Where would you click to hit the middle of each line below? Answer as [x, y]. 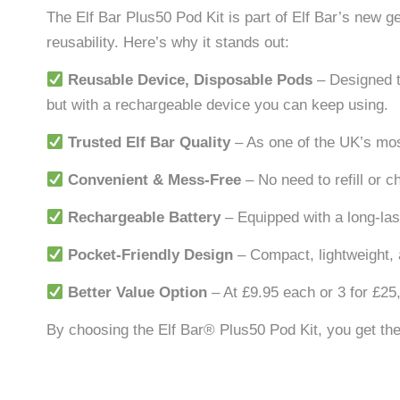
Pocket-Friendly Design [151, 255]
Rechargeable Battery [145, 218]
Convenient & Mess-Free [155, 180]
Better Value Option [138, 293]
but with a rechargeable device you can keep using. [217, 105]
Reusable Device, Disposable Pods [191, 80]
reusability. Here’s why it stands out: [168, 43]
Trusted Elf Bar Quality [150, 143]
